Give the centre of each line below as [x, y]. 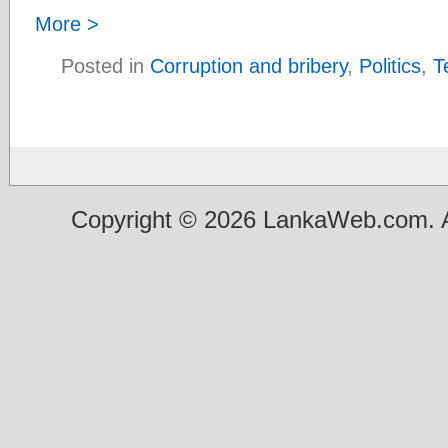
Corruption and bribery [248, 65]
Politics [389, 65]
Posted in [105, 65]
